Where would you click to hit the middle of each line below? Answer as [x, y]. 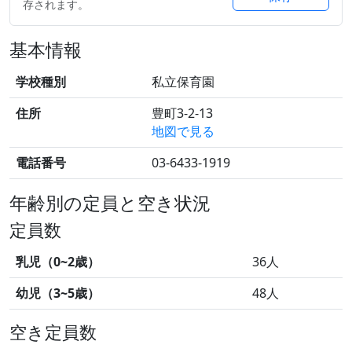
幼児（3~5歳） [58, 293]
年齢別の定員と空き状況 [110, 203]
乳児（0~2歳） [58, 262]
